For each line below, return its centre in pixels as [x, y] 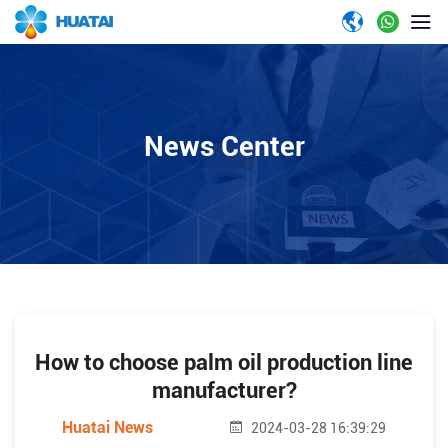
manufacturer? [224, 390]
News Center [224, 146]
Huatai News [107, 427]
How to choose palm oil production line [224, 362]
